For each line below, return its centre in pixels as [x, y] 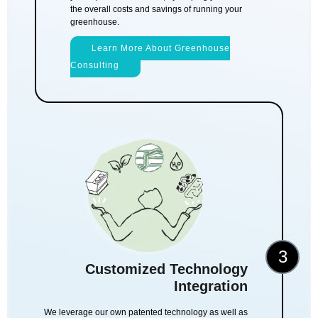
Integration [211, 286]
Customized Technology [166, 269]
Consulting [95, 65]
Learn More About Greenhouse [161, 48]
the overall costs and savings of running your [156, 10]
